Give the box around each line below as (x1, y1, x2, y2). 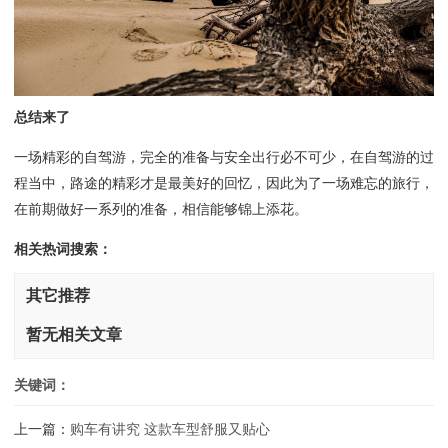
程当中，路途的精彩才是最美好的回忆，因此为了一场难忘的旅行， (14, 175, 434, 192)
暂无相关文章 (25, 326, 122, 344)
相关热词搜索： (14, 241, 112, 258)
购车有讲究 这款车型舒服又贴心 (70, 420, 270, 437)
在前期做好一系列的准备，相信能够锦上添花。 (14, 201, 308, 218)
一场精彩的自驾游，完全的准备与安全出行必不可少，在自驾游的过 (14, 149, 434, 166)
